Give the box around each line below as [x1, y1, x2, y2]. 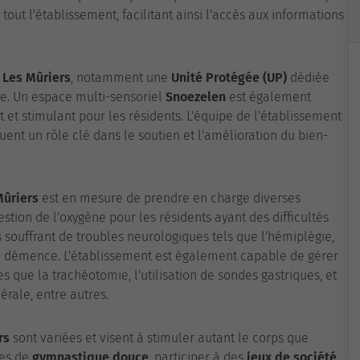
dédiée [287, 70, 329, 85]
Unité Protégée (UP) [171, 70, 287, 85]
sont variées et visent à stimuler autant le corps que [10, 330, 309, 346]
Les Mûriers [2, 70, 71, 85]
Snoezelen [166, 89, 226, 104]
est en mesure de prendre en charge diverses [39, 190, 301, 206]
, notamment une [71, 70, 171, 85]
